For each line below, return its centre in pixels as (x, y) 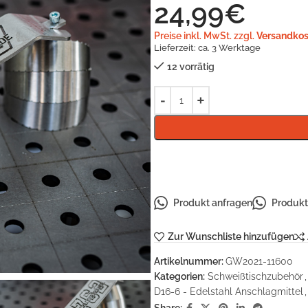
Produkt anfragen (213, 203)
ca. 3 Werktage (229, 48)
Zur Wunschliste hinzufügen (231, 237)
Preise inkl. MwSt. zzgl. (205, 36)
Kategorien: (179, 276)
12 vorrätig (191, 67)
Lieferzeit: (176, 48)
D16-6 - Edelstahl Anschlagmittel (229, 291)
